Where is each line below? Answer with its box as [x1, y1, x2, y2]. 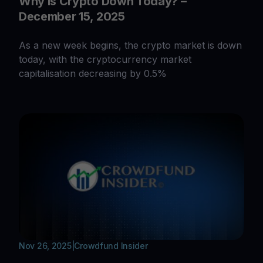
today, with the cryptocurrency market [19, 53, 191, 65]
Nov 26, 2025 [19, 240, 72, 251]
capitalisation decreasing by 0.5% [19, 67, 167, 79]
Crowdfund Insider [74, 240, 148, 251]
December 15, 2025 [19, 9, 125, 23]
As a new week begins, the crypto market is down [19, 39, 242, 51]
